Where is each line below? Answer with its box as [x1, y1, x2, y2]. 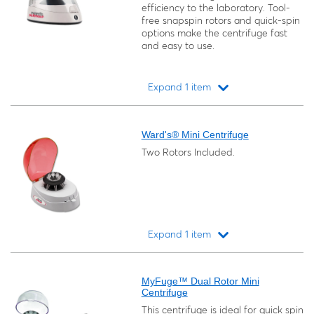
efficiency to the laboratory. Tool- [141, 1, 290, 14]
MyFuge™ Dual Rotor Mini [141, 275, 259, 287]
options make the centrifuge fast [141, 27, 287, 39]
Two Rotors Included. [141, 146, 235, 158]
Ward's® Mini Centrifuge [141, 129, 249, 140]
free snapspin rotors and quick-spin [141, 14, 300, 27]
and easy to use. [141, 39, 214, 52]
